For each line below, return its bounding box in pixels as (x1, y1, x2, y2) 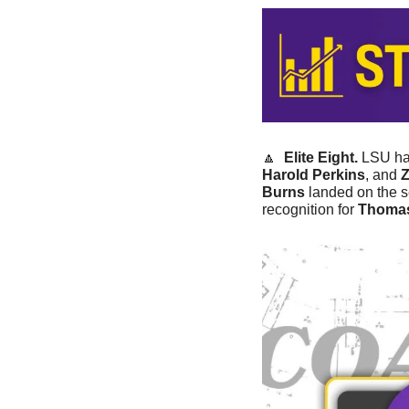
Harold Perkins (262, 167, 365, 184)
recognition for (262, 202, 358, 218)
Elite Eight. (284, 150, 358, 166)
